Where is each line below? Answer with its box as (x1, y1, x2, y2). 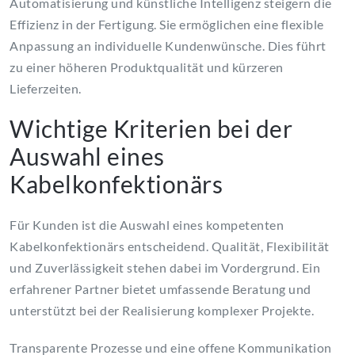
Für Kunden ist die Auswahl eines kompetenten (10, 217, 284, 233)
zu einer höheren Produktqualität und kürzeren (10, 59, 284, 75)
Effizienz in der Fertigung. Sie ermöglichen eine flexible (10, 17, 324, 32)
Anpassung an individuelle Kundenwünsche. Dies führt (10, 38, 326, 54)
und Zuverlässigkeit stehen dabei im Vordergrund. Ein (10, 260, 320, 276)
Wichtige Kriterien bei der (10, 114, 292, 143)
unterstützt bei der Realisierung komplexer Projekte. (10, 303, 314, 319)
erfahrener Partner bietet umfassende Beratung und (10, 281, 311, 297)
